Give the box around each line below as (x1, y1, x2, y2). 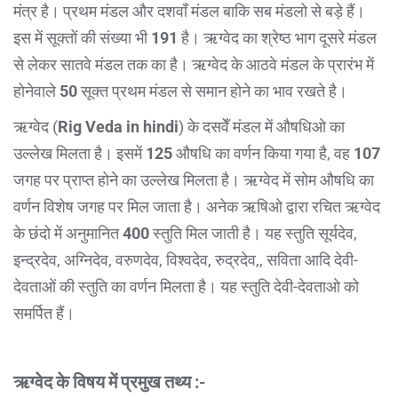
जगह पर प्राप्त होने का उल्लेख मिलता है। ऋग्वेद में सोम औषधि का (13, 170, 374, 189)
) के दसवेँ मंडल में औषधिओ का (179, 116, 345, 136)
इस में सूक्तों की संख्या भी (13, 28, 151, 47)
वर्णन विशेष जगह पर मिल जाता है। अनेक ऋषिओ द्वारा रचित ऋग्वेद (13, 196, 380, 216)
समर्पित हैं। (13, 303, 75, 322)
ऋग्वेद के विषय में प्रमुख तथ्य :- (13, 370, 205, 392)
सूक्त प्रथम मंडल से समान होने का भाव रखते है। (77, 81, 347, 100)
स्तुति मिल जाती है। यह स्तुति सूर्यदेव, (149, 223, 357, 243)
